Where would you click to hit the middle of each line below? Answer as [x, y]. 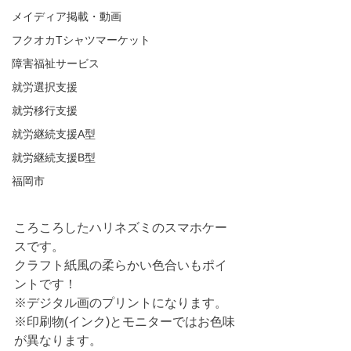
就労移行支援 [45, 110]
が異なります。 [58, 340]
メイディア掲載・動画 [67, 16]
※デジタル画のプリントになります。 [121, 303]
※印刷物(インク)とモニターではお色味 [125, 322]
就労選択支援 [45, 87]
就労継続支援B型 [54, 157]
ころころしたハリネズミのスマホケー [121, 228]
